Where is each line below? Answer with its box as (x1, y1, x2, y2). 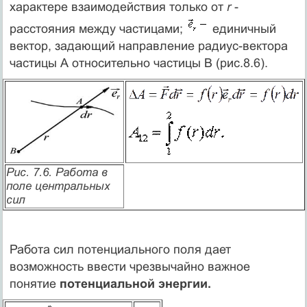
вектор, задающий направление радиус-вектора (9, 38, 288, 53)
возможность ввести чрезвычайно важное (9, 259, 250, 273)
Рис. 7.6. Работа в (5, 165, 108, 179)
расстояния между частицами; (9, 21, 186, 36)
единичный (208, 21, 276, 36)
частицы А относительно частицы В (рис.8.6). (9, 56, 268, 70)
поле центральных (5, 179, 110, 193)
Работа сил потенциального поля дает (9, 242, 231, 256)
